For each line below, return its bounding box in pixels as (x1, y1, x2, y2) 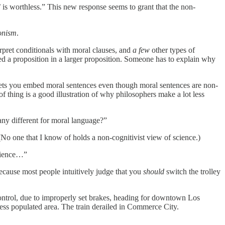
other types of (150, 45, 195, 54)
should (143, 167, 164, 176)
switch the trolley (164, 167, 220, 176)
